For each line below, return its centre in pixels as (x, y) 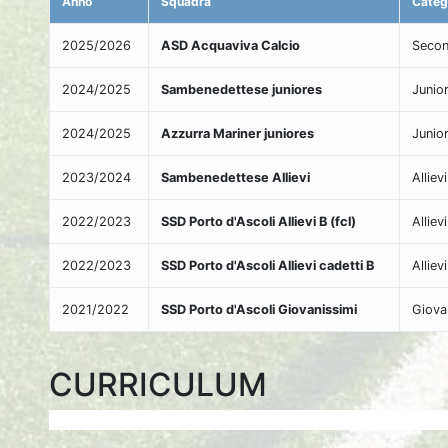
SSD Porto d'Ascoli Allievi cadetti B (267, 265)
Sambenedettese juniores (241, 89)
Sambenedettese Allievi (235, 177)
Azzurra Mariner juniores (237, 133)
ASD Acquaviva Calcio (230, 45)
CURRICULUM (158, 384)
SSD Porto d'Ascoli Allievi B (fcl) (258, 221)
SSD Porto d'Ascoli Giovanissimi (259, 309)
